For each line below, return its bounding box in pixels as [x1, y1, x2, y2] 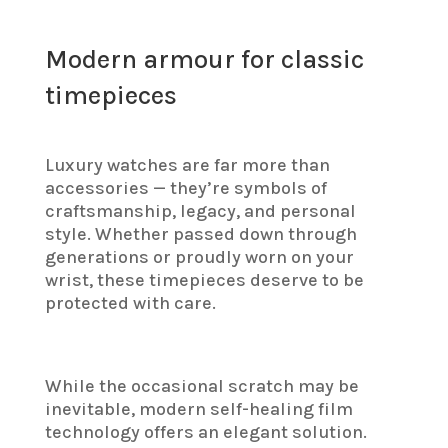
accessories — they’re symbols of [44, 177, 327, 200]
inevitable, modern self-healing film [44, 398, 353, 421]
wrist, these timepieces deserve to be [44, 269, 364, 292]
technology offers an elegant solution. [44, 421, 367, 444]
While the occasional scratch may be [44, 375, 359, 398]
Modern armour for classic [44, 44, 364, 76]
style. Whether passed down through [44, 223, 357, 246]
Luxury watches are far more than [44, 154, 330, 177]
